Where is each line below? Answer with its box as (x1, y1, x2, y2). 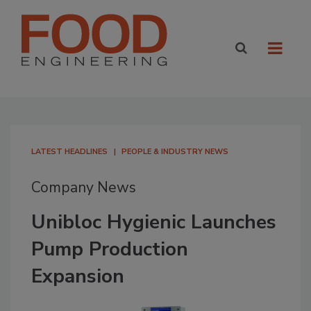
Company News (31, 178, 136, 197)
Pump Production (31, 236, 188, 262)
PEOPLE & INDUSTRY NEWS (121, 146, 228, 157)
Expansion (31, 263, 124, 289)
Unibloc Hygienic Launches (31, 209, 276, 235)
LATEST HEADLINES (31, 146, 108, 157)
